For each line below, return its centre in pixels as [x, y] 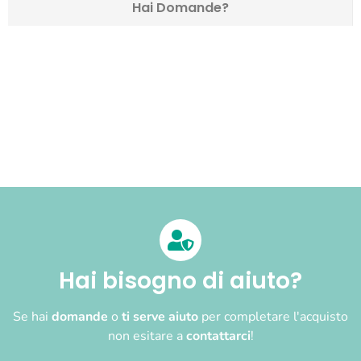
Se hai [32, 316]
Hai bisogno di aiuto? [180, 280]
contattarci [218, 336]
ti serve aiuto [160, 316]
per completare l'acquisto [273, 316]
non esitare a [147, 336]
